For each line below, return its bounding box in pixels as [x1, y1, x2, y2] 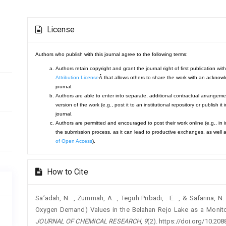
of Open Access [55, 138, 93, 144]
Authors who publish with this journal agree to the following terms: [35, 51, 188, 57]
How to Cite [44, 167, 88, 177]
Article [27, 15, 62, 28]
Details [27, 26, 64, 39]
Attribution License [55, 74, 99, 80]
